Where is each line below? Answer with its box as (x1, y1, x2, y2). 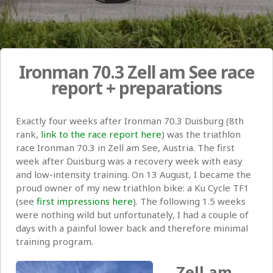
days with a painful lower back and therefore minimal (16, 222, 248, 235)
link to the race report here (41, 128, 161, 141)
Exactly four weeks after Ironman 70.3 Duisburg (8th (16, 115, 244, 127)
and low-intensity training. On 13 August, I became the (16, 168, 251, 181)
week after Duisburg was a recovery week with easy (16, 155, 243, 168)
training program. (16, 235, 93, 248)
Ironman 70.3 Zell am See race (18, 60, 255, 84)
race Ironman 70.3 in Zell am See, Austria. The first (16, 141, 235, 154)
